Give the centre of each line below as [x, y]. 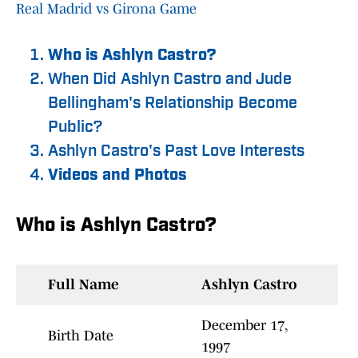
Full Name [84, 285]
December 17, [244, 326]
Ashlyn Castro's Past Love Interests [176, 152]
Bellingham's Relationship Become [173, 104]
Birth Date [81, 336]
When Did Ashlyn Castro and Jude [170, 80]
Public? [75, 128]
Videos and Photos [117, 176]
